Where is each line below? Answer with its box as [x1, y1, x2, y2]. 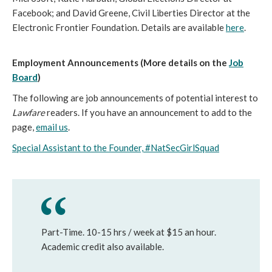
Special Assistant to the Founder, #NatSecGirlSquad [12, 142, 219, 153]
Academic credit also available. [41, 241, 164, 252]
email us [36, 121, 68, 132]
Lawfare [12, 107, 45, 118]
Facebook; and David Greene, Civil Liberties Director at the [12, 7, 250, 18]
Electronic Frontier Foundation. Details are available [12, 22, 226, 33]
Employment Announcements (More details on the [12, 57, 229, 68]
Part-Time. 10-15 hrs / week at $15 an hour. [41, 226, 216, 237]
